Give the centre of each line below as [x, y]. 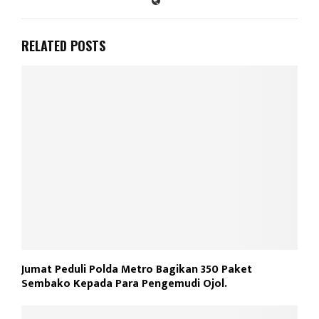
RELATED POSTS [63, 46]
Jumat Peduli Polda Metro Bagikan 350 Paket [137, 270]
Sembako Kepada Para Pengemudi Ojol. [124, 284]
